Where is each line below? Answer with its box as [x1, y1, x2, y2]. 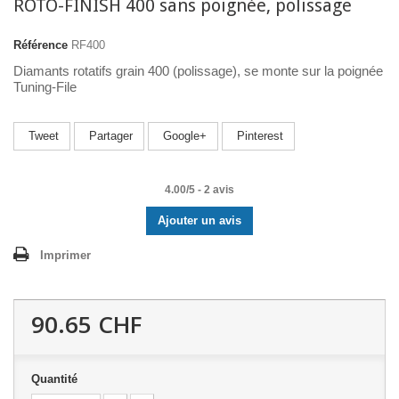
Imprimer [40, 248, 91, 262]
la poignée [324, 63, 383, 78]
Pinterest [233, 129, 283, 142]
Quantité [31, 372, 77, 386]
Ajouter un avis [158, 214, 241, 227]
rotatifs [73, 63, 112, 78]
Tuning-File [13, 79, 80, 94]
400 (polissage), [148, 63, 240, 78]
